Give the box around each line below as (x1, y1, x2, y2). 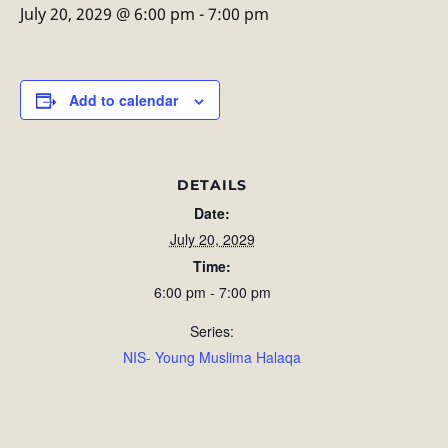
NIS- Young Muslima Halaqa (123, 347, 301, 367)
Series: (190, 321, 234, 341)
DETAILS (177, 176, 247, 194)
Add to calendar (69, 90, 178, 110)
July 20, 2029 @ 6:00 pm (20, 3, 195, 25)
